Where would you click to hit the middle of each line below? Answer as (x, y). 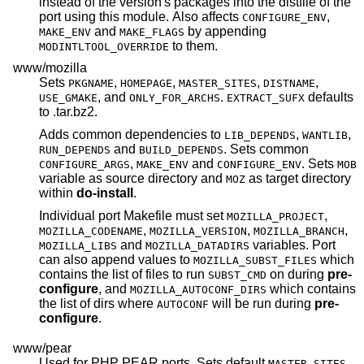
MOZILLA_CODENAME (91, 231)
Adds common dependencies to (132, 135)
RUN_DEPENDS (75, 150)
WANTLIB (325, 136)
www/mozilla (50, 68)
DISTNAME (289, 84)
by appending (236, 31)
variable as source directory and (132, 179)
